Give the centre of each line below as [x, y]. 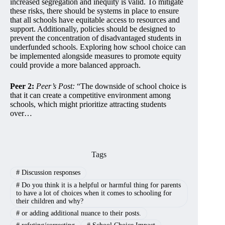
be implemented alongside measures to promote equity [96, 56]
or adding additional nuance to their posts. [80, 213]
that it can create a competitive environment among [90, 95]
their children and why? [49, 201]
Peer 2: [22, 86]
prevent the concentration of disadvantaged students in [96, 38]
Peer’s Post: [55, 86]
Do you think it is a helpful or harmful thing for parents [100, 185]
